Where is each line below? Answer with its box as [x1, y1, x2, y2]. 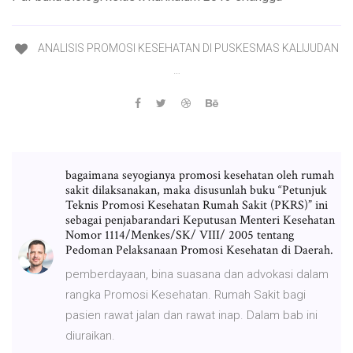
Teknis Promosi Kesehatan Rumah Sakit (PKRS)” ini [65, 196, 328, 214]
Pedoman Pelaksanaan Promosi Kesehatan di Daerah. [65, 241, 333, 258]
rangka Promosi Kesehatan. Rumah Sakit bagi [65, 287, 306, 302]
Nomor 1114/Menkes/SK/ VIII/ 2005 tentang [65, 226, 294, 243]
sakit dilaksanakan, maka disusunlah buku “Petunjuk [65, 181, 327, 199]
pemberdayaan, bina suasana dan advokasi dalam [65, 266, 329, 281]
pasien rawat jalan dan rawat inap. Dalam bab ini [65, 307, 318, 322]
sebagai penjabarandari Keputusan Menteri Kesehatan [65, 211, 335, 229]
